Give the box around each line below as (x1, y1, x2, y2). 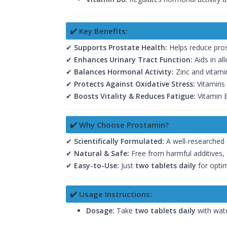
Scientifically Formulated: (74, 136, 164, 146)
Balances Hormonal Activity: (74, 66, 174, 77)
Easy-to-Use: (74, 160, 119, 170)
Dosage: (86, 205, 115, 215)
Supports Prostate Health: (74, 42, 167, 52)
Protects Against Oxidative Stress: (74, 79, 195, 89)
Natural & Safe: (74, 148, 129, 158)
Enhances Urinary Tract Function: (74, 54, 193, 64)
